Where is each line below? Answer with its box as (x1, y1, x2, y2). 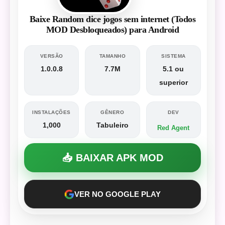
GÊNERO (100, 109, 125, 115)
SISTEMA (161, 53, 186, 59)
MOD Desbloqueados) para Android (46, 25, 179, 35)
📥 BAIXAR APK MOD (62, 152, 163, 163)
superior (159, 78, 188, 86)
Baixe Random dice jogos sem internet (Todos (29, 14, 196, 24)
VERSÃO (40, 53, 63, 59)
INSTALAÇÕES (32, 109, 71, 115)
